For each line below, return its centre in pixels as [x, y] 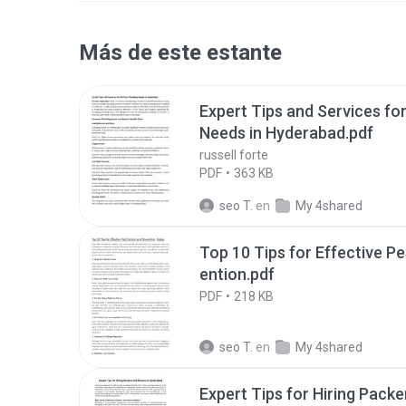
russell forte [234, 155]
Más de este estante [180, 53]
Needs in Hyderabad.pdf [286, 133]
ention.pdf [237, 274]
